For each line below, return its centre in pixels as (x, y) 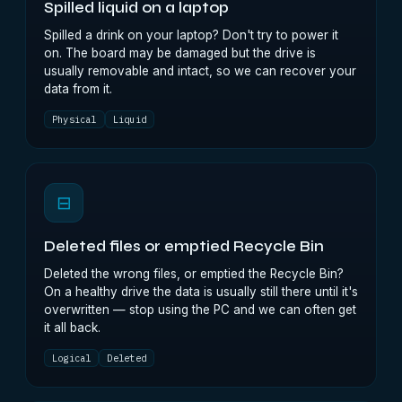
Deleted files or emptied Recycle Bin (184, 247)
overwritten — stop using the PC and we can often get (200, 310)
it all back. (72, 328)
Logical (72, 358)
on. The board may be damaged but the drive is (180, 53)
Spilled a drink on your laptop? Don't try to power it (191, 35)
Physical (74, 119)
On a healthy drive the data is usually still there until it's (201, 292)
